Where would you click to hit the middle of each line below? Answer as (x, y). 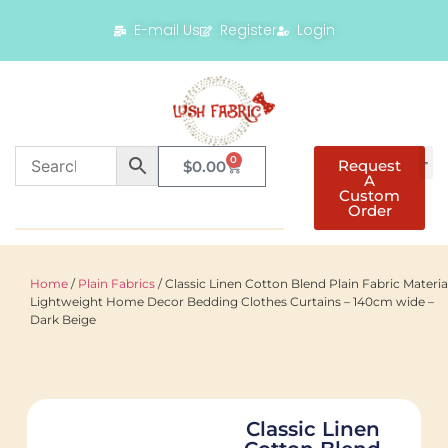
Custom (370, 196)
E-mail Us (166, 30)
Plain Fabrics (116, 284)
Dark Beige (63, 320)
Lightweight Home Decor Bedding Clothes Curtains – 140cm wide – (232, 302)
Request (370, 166)
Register (248, 30)
